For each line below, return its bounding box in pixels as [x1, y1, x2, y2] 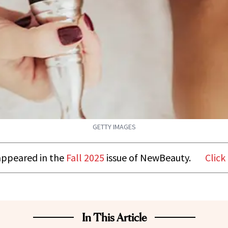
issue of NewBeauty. [104, 151, 191, 164]
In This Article [81, 211, 147, 224]
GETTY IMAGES [92, 122, 136, 132]
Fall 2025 [66, 151, 104, 164]
